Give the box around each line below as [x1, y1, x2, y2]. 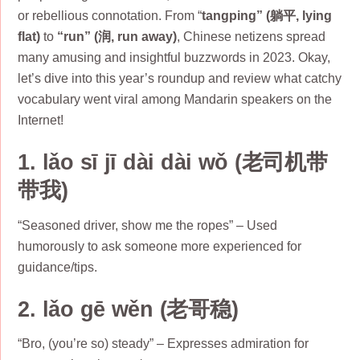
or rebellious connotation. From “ [18, 9, 202, 23]
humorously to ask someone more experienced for [18, 239, 302, 253]
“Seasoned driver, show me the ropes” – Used [18, 218, 278, 232]
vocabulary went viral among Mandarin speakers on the [18, 92, 333, 107]
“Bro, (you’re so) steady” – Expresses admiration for [18, 337, 309, 351]
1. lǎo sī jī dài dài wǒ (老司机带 [18, 149, 328, 175]
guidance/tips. [18, 260, 98, 274]
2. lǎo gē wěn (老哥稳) [18, 296, 239, 321]
